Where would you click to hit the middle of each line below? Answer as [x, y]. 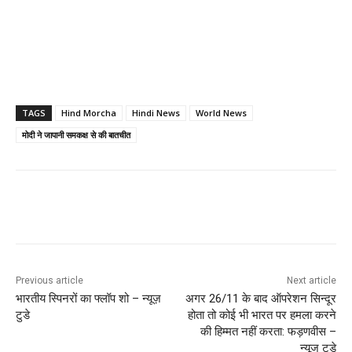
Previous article [49, 280]
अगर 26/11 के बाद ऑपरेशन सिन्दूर [260, 298]
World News [221, 112]
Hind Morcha [89, 112]
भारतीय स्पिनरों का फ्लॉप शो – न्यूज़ [88, 298]
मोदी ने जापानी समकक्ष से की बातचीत [76, 134]
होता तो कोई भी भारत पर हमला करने [262, 315]
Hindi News [156, 112]
